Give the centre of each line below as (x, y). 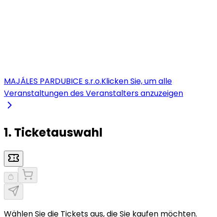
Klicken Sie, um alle (137, 81)
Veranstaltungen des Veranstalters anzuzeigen (93, 93)
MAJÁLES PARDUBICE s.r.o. (53, 81)
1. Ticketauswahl (53, 132)
